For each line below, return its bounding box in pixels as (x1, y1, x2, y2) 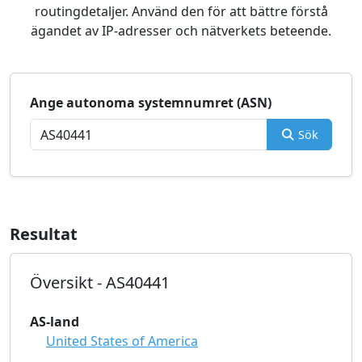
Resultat (10, 223, 78, 245)
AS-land (30, 313, 79, 330)
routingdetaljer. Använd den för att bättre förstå (34, 2, 328, 20)
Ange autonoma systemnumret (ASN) (30, 94, 271, 112)
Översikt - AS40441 (30, 271, 170, 293)
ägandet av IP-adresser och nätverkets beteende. (31, 22, 331, 40)
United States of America (46, 332, 198, 350)
